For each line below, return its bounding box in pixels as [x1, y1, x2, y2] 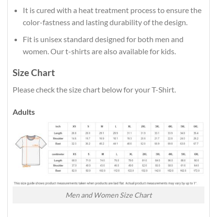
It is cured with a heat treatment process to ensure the [22, 5, 201, 15]
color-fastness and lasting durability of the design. [22, 17, 187, 27]
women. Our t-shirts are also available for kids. [22, 46, 176, 56]
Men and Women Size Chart [65, 190, 152, 199]
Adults [13, 107, 35, 116]
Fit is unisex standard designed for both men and [22, 34, 184, 44]
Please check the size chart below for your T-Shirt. [13, 85, 176, 94]
